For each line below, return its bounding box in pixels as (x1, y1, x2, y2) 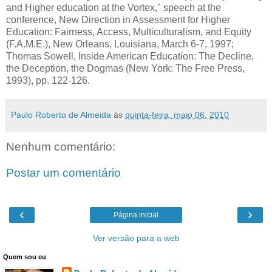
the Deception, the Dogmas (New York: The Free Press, (6, 63, 245, 73)
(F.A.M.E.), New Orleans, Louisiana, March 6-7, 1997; (6, 38, 234, 49)
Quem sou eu (3, 253, 46, 260)
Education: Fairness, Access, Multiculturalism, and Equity (6, 26, 251, 37)
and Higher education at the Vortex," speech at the (6, 2, 221, 13)
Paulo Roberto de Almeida (11, 109, 111, 120)
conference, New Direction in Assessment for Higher (6, 14, 230, 25)
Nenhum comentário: (6, 140, 115, 153)
